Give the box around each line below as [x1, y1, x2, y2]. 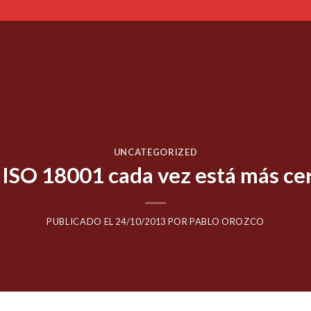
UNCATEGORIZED [113, 146, 198, 158]
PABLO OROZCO [190, 216, 264, 228]
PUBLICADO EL [47, 216, 116, 228]
